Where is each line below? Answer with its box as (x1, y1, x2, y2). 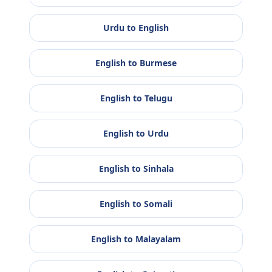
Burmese (140, 57, 177, 69)
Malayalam (135, 233, 181, 245)
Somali (144, 198, 172, 210)
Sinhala (143, 163, 174, 175)
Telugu (144, 92, 172, 104)
